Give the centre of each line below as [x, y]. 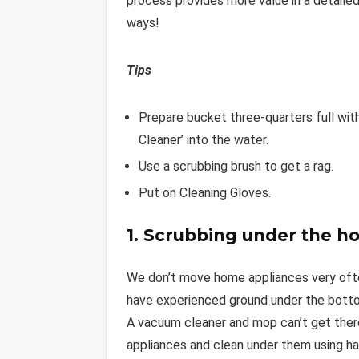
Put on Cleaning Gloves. [205, 193]
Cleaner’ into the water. [204, 140]
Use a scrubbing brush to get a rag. [236, 167]
